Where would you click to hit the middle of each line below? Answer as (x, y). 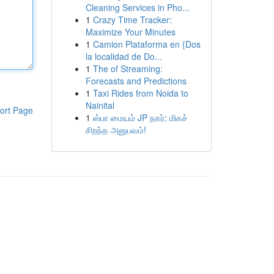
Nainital (100, 105)
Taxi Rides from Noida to (140, 93)
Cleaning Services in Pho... (137, 7)
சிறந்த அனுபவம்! (116, 130)
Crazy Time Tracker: (132, 20)
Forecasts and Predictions (136, 81)
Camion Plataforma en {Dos (146, 44)
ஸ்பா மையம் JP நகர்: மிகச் (140, 117)
